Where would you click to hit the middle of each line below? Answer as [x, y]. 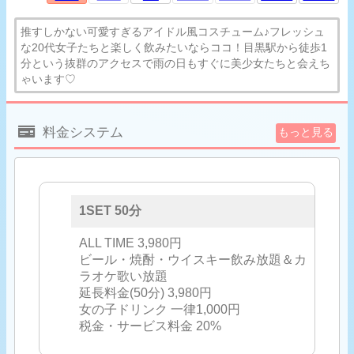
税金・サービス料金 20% [150, 326]
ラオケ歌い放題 [123, 276]
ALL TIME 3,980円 [130, 243]
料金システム [83, 132]
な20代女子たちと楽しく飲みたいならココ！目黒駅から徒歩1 [174, 47]
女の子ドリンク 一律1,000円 [160, 309]
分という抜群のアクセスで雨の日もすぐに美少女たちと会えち [175, 63]
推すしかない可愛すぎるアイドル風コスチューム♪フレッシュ [173, 31]
